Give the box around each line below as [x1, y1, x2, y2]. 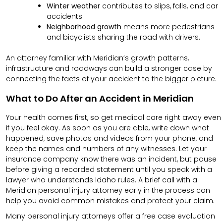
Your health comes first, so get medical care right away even [6, 112, 221, 123]
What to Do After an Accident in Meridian [6, 92, 194, 105]
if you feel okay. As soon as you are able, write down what [6, 123, 209, 133]
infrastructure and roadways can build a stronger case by [6, 63, 212, 74]
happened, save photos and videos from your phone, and [6, 133, 213, 144]
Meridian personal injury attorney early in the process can [6, 185, 210, 196]
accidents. [47, 11, 84, 22]
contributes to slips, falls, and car [100, 1, 218, 11]
